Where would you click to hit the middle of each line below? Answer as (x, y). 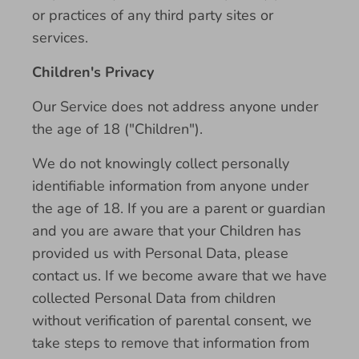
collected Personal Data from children (154, 298)
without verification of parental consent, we (172, 321)
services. (60, 38)
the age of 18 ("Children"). (117, 129)
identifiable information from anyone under (170, 186)
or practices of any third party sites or (153, 15)
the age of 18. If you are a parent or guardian (179, 208)
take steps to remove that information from (171, 343)
